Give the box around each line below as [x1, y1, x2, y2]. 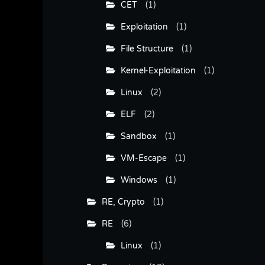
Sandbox [115, 131, 157, 141]
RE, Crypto [96, 196, 145, 207]
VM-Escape [115, 153, 167, 163]
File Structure [115, 43, 173, 54]
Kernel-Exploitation [115, 65, 196, 76]
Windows [115, 174, 157, 185]
